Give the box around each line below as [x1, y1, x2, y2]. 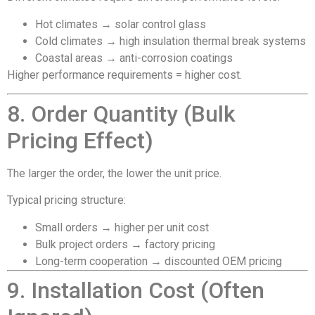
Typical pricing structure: [7, 193, 126, 207]
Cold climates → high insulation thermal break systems [35, 34, 306, 48]
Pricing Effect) [7, 127, 153, 154]
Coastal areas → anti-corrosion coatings [35, 51, 233, 65]
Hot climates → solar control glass [35, 17, 206, 31]
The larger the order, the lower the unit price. [7, 166, 221, 180]
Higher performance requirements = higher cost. [7, 67, 242, 82]
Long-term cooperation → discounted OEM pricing [35, 254, 282, 268]
